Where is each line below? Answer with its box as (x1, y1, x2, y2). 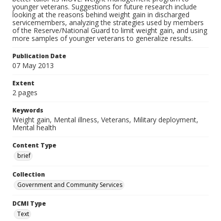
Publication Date (12, 51, 66, 60)
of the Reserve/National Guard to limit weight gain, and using (12, 25, 207, 35)
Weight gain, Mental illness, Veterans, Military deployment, (12, 114, 198, 124)
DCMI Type (12, 199, 46, 208)
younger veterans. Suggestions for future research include (12, 1, 197, 11)
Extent (12, 78, 35, 87)
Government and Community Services (17, 180, 122, 189)
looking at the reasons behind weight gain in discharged (12, 9, 189, 19)
